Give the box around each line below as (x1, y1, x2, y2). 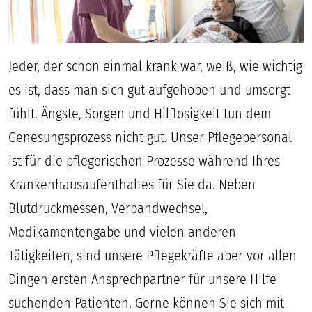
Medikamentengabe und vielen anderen (8, 223, 236, 240)
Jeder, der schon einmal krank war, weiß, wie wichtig (8, 57, 302, 75)
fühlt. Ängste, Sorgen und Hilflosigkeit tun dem (8, 104, 271, 122)
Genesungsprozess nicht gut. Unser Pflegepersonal (8, 128, 292, 146)
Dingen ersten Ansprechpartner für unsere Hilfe (8, 270, 276, 288)
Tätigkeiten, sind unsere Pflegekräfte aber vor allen (8, 247, 297, 264)
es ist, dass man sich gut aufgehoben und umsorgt (8, 81, 290, 98)
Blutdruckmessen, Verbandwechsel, (8, 199, 208, 217)
